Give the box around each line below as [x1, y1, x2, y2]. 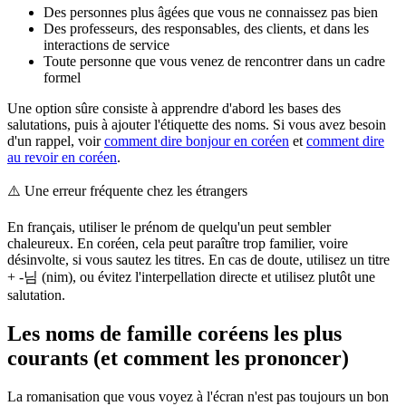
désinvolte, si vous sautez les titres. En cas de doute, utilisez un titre [7, 252, 390, 268]
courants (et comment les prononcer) [7, 346, 349, 371]
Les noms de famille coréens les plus [7, 322, 342, 346]
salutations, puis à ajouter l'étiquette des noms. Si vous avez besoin [7, 117, 386, 133]
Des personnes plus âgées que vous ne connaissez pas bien [43, 5, 378, 21]
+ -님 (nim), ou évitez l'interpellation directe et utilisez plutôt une [7, 269, 375, 285]
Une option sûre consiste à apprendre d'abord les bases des [7, 101, 341, 117]
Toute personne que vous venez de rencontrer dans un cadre [43, 53, 385, 70]
